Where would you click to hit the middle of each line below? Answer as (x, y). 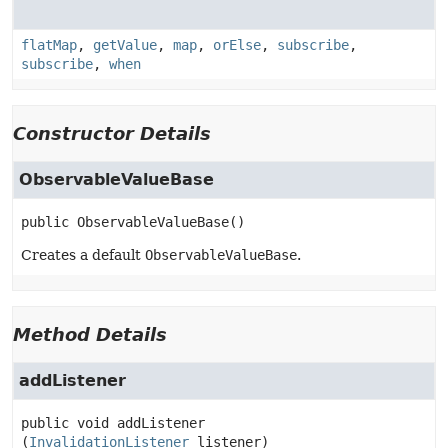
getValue (125, 45)
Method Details (90, 334)
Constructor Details (112, 133)
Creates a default (83, 255)
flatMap (49, 45)
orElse (237, 45)
